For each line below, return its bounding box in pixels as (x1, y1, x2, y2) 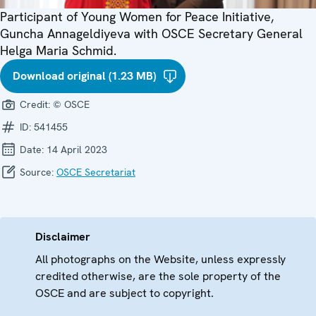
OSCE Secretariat (56, 165, 135, 178)
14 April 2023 (47, 142, 107, 156)
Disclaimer (35, 229, 90, 244)
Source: (17, 165, 56, 178)
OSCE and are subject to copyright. (35, 285, 214, 300)
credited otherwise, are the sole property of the (35, 268, 281, 284)
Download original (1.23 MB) (13, 68, 156, 83)
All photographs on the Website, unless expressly (35, 251, 286, 267)
